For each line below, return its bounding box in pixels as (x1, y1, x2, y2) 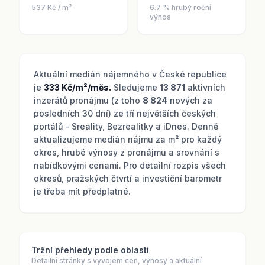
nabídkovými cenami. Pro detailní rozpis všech (34, 160, 226, 170)
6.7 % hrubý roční (150, 3, 211, 12)
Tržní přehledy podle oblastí (31, 245, 149, 255)
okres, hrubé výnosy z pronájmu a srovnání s (34, 147, 219, 157)
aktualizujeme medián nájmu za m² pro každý (34, 134, 222, 144)
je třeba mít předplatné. (34, 186, 131, 196)
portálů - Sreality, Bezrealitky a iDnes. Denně (34, 121, 218, 131)
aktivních (185, 82, 225, 92)
